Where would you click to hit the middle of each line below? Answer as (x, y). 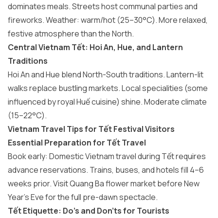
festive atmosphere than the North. (71, 34)
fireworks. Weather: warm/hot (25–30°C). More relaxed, (108, 20)
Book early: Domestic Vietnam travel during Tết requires (107, 156)
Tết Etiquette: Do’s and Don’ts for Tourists (89, 211)
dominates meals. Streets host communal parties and (103, 6)
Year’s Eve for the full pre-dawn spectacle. (83, 197)
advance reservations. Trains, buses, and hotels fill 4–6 (106, 170)
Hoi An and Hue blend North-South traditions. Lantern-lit (106, 74)
